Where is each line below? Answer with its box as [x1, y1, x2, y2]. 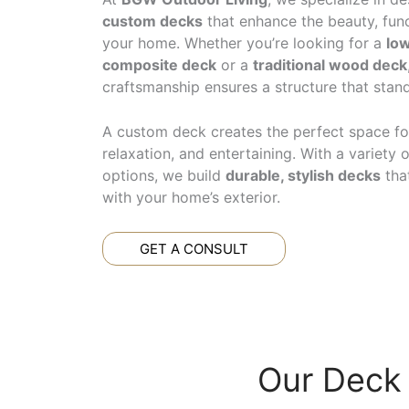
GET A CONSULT [140, 239, 248, 257]
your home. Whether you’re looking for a [102, 33, 386, 52]
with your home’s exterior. [102, 188, 280, 207]
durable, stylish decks [225, 166, 381, 185]
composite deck [102, 55, 216, 74]
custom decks [102, 11, 203, 30]
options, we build [102, 166, 225, 185]
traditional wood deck [253, 55, 407, 74]
